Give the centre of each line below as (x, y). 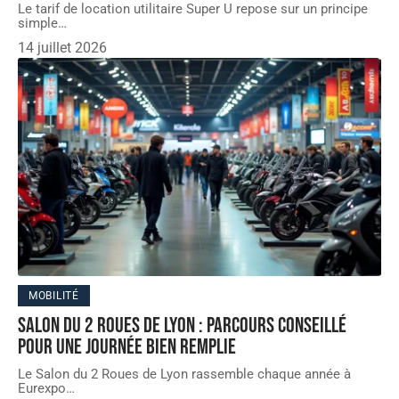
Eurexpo (42, 389)
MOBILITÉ (54, 296)
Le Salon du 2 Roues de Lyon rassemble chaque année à (184, 375)
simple (38, 24)
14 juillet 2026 (62, 48)
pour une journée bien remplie (127, 347)
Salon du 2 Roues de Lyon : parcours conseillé (182, 326)
